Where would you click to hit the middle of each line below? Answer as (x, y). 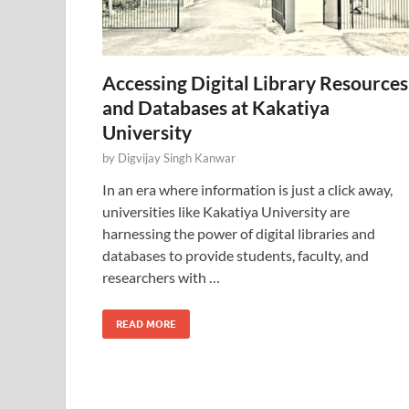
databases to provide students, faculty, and (236, 255)
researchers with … (161, 277)
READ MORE (146, 324)
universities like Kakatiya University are (226, 211)
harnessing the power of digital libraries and (239, 233)
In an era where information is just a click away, (247, 189)
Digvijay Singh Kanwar (177, 158)
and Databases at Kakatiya (216, 107)
